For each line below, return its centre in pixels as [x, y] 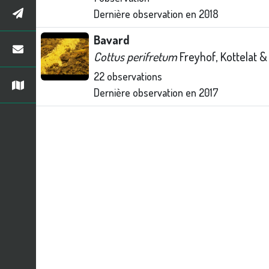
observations [133, 76]
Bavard [112, 40]
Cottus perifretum [135, 56]
